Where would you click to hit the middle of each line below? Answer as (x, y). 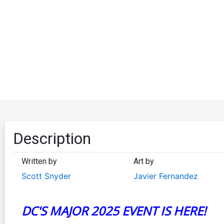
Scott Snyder (46, 176)
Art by (143, 161)
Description (52, 138)
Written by (39, 161)
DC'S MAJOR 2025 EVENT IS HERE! (114, 210)
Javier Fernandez (165, 176)
